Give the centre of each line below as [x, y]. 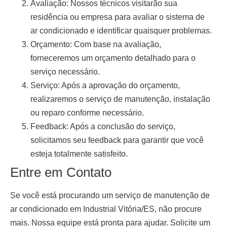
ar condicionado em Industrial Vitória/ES [82, 209]
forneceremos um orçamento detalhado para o [113, 58]
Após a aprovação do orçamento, [120, 86]
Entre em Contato [61, 173]
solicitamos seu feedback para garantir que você [117, 140]
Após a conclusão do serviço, [122, 127]
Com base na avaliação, [117, 45]
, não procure [178, 209]
